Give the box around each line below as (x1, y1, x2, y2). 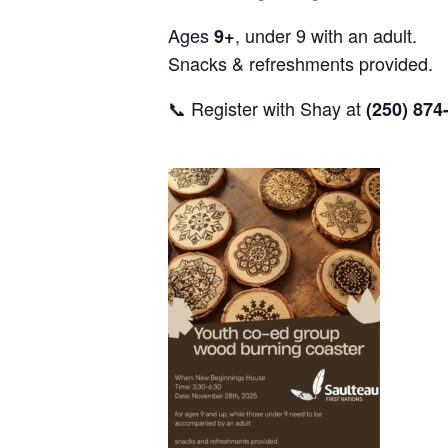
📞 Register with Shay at (168, 95, 366, 121)
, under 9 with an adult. (235, 22, 417, 48)
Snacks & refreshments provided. (168, 50, 433, 76)
